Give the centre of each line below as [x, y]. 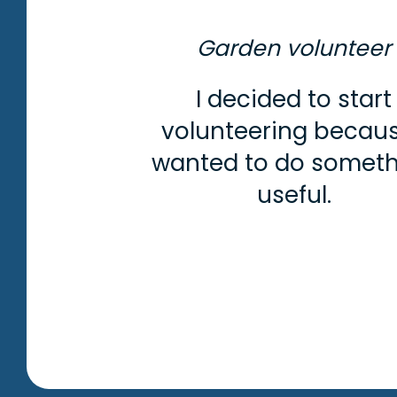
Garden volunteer [294, 48]
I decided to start [294, 99]
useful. [294, 195]
